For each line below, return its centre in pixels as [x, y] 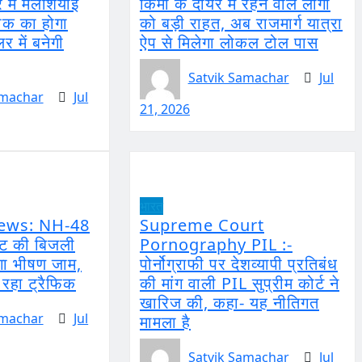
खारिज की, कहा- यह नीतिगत [229, 302]
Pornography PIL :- [216, 244]
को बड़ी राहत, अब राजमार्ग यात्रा [241, 23]
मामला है [165, 322]
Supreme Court [202, 225]
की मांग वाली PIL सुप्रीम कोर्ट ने [239, 283]
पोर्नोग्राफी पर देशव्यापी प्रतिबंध [238, 263]
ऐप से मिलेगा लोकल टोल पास [229, 42]
